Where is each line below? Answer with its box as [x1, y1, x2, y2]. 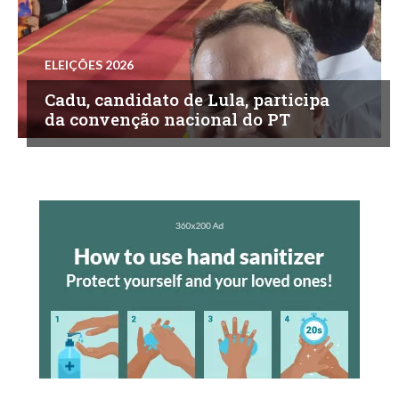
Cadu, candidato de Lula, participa [45, 87, 330, 110]
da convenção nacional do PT [45, 107, 290, 130]
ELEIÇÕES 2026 [45, 56, 134, 72]
